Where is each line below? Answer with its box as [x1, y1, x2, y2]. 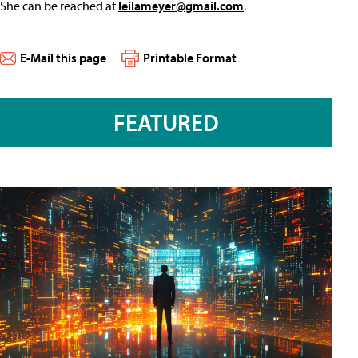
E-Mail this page [20, 50, 106, 66]
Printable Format [143, 50, 237, 66]
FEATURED [113, 108, 219, 137]
